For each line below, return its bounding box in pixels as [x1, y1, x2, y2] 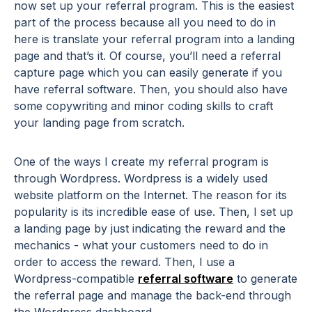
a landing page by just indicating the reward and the [14, 221, 286, 236]
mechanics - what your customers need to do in [14, 238, 268, 253]
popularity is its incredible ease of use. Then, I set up [14, 205, 293, 219]
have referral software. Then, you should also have [14, 82, 288, 97]
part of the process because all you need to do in [14, 15, 276, 30]
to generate [233, 272, 297, 286]
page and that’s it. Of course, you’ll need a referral [14, 49, 281, 63]
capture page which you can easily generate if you [14, 65, 282, 80]
